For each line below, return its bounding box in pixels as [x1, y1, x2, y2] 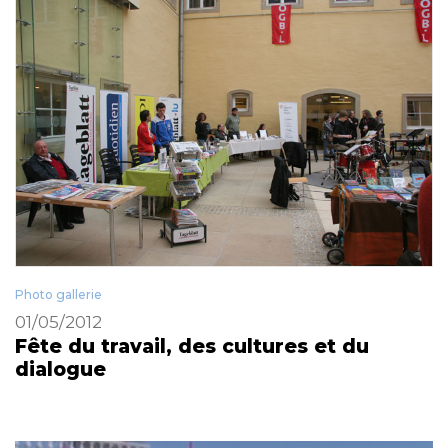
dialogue [15, 357, 106, 381]
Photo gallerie [15, 286, 102, 302]
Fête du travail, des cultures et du [15, 334, 369, 358]
